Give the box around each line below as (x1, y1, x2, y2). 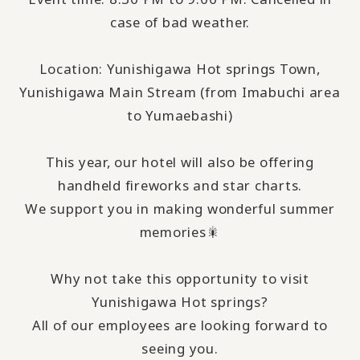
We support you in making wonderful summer (25, 198, 335, 218)
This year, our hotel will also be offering (46, 152, 314, 171)
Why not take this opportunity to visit (51, 268, 309, 288)
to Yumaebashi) (127, 105, 233, 125)
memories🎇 (139, 222, 221, 241)
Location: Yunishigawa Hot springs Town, (39, 59, 321, 78)
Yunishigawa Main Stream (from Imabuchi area (19, 82, 341, 101)
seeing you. (141, 338, 219, 358)
